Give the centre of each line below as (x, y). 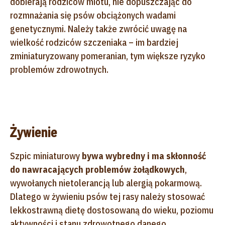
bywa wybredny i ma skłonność (144, 156)
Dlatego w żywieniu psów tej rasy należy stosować (107, 196)
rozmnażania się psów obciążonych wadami (93, 15)
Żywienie (34, 132)
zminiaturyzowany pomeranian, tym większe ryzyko (108, 56)
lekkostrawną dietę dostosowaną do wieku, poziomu (112, 210)
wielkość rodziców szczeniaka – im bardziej (94, 42)
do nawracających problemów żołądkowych (97, 169)
